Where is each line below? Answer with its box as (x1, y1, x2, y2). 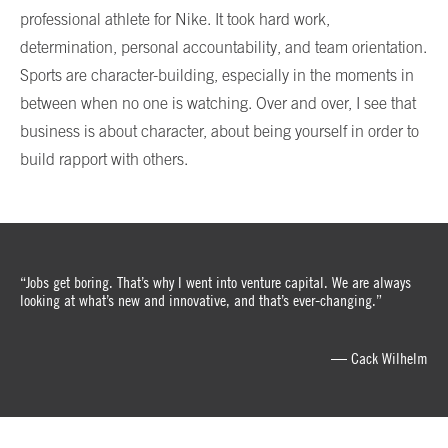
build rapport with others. (20, 149, 188, 168)
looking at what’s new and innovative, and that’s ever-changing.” (20, 290, 382, 309)
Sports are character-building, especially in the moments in (20, 65, 414, 84)
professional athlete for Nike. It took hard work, (20, 9, 330, 28)
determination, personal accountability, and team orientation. (20, 37, 427, 56)
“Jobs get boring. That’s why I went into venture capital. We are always (20, 272, 411, 291)
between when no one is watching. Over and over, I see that (20, 93, 416, 112)
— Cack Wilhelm (331, 348, 428, 367)
